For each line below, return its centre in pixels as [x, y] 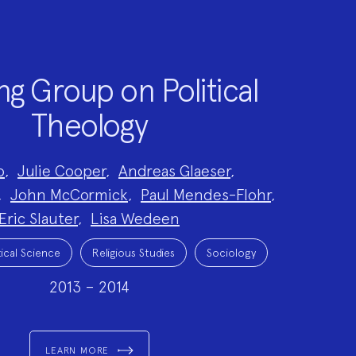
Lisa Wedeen [135, 219]
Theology [89, 126]
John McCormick [69, 195]
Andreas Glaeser [174, 171]
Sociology [231, 253]
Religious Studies [133, 253]
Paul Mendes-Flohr [206, 195]
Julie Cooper [62, 171]
